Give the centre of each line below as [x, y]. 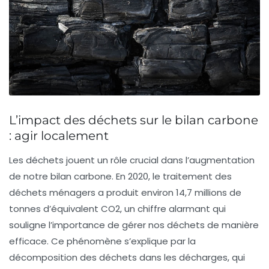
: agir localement [59, 136]
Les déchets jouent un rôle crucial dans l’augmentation [132, 160]
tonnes [25, 209]
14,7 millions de [209, 193]
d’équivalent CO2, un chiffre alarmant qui [133, 209]
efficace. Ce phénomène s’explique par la [102, 241]
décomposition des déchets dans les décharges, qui [127, 258]
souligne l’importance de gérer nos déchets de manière [134, 225]
